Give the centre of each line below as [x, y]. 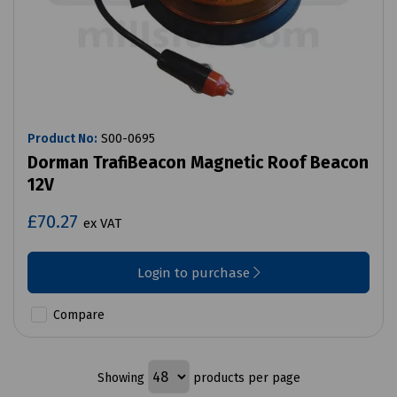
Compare [77, 315]
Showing [122, 378]
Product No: [62, 139]
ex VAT [102, 224]
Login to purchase [195, 273]
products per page [245, 378]
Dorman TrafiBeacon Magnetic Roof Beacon [198, 163]
